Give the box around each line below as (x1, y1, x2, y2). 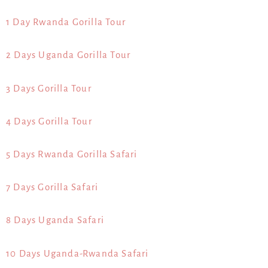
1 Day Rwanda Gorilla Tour (6, 17, 126, 28)
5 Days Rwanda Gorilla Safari (6, 148, 138, 159)
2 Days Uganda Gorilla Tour (6, 50, 131, 60)
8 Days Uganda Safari (6, 215, 104, 226)
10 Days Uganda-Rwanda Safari (6, 248, 149, 258)
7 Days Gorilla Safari (6, 182, 99, 193)
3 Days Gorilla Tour (6, 83, 92, 93)
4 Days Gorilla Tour (6, 115, 92, 126)
